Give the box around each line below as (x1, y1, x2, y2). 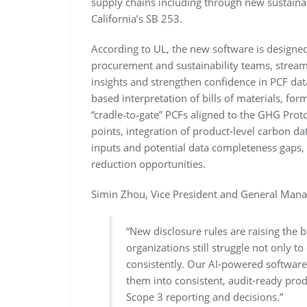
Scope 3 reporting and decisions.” (126, 290, 284, 304)
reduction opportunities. (91, 157, 206, 171)
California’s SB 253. (91, 12, 182, 26)
